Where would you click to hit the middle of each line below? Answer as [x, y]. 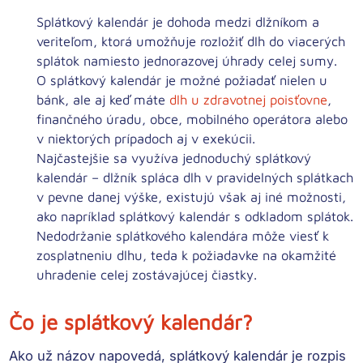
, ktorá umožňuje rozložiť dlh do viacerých [220, 41]
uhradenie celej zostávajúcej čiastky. [147, 274]
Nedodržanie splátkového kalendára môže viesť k [183, 235]
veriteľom [65, 41]
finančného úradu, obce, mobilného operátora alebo [192, 118]
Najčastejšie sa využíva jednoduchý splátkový [174, 157]
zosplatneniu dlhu [90, 254]
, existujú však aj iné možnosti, [252, 196]
